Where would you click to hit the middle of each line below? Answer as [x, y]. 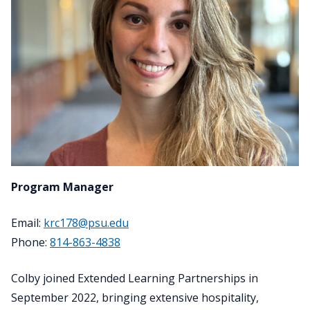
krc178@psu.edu [86, 223]
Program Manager [62, 187]
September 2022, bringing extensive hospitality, [135, 298]
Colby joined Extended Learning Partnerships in [135, 279]
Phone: [30, 243]
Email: [27, 223]
